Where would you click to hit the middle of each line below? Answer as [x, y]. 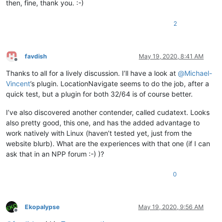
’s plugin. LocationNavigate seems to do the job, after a [120, 83]
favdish [36, 56]
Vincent [18, 83]
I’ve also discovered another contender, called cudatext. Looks [108, 112]
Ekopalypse [42, 207]
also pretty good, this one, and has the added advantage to [103, 122]
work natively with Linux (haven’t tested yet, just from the [99, 133]
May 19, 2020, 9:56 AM [171, 207]
